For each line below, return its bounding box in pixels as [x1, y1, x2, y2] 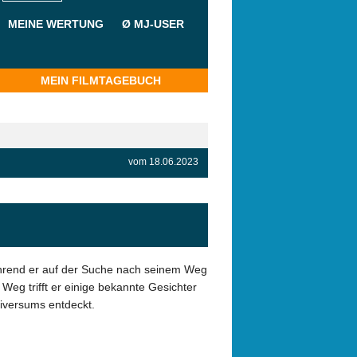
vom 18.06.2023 [128, 156, 198, 168]
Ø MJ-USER [122, 18, 185, 31]
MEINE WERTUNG [7, 18, 104, 31]
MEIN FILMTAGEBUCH [40, 73, 161, 87]
